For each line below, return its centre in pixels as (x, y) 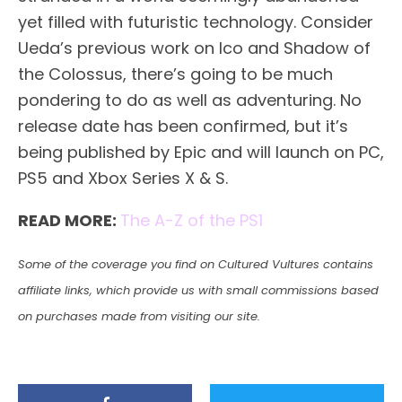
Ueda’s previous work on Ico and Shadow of (194, 48)
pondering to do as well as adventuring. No (190, 100)
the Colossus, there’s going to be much (175, 74)
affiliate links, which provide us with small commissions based (198, 290)
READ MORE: (69, 220)
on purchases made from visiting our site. (139, 316)
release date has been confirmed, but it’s (183, 126)
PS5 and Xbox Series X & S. (123, 178)
